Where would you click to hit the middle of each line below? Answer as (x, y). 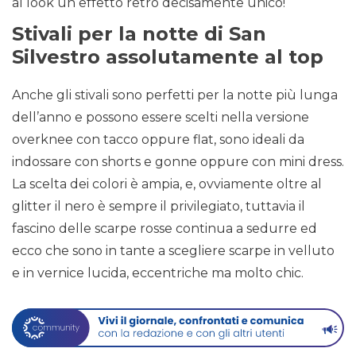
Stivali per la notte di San (139, 34)
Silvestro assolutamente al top (168, 57)
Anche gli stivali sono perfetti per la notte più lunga (175, 95)
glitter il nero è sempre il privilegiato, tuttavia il (159, 207)
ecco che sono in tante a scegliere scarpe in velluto (173, 251)
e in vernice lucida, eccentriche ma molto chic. (158, 273)
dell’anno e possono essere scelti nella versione (161, 118)
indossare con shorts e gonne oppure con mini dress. (178, 162)
